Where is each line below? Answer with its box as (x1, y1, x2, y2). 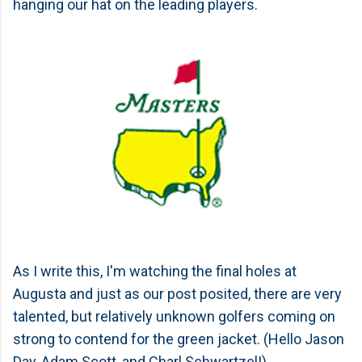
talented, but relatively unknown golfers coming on (13, 308, 335, 325)
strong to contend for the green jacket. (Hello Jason (13, 330, 344, 347)
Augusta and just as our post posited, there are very (13, 285, 342, 302)
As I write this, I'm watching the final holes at (13, 263, 297, 280)
